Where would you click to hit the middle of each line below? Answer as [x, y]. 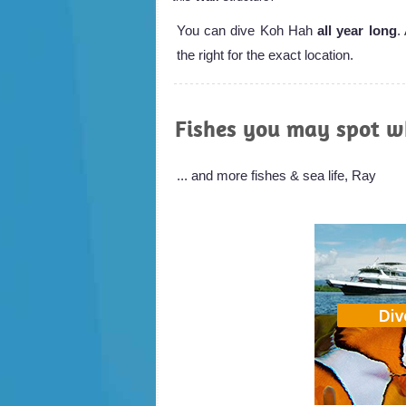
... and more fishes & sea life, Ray [276, 175]
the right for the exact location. [265, 54]
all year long [357, 30]
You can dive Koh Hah [247, 30]
